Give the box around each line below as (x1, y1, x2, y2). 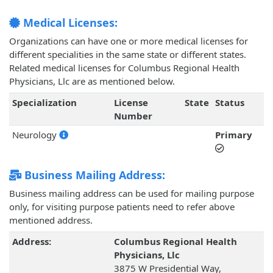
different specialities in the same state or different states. (9, 48, 246, 61)
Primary (214, 129, 252, 141)
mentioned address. (9, 214, 93, 227)
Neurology (12, 129, 59, 141)
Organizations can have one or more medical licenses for (9, 35, 248, 48)
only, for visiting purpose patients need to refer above (9, 200, 235, 213)
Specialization (12, 96, 77, 109)
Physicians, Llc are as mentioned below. (9, 75, 175, 88)
